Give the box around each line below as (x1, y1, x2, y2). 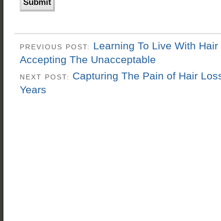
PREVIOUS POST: (20, 43, 93, 51)
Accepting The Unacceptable (20, 53, 156, 65)
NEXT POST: (20, 74, 73, 81)
